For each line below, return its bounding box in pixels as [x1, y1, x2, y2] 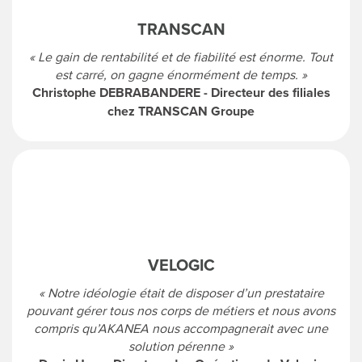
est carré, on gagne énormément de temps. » [55, 65, 307, 83]
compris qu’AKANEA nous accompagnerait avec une [34, 318, 328, 337]
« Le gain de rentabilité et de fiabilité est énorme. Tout [29, 47, 333, 65]
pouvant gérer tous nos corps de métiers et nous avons [27, 301, 335, 319]
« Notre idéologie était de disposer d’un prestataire [38, 283, 324, 301]
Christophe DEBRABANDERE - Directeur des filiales [32, 82, 330, 102]
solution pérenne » [128, 336, 234, 355]
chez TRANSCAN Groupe [107, 101, 255, 120]
